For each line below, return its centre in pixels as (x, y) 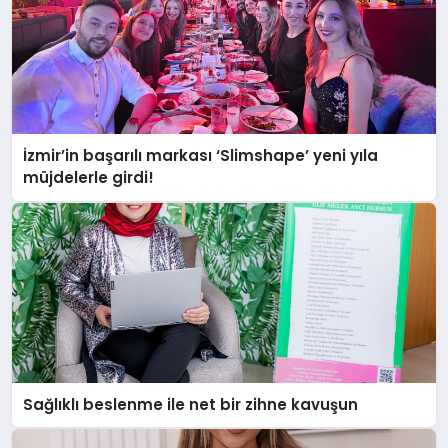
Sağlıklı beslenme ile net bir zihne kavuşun (191, 404)
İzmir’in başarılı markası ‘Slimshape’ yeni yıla (201, 156)
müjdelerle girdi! (89, 178)
